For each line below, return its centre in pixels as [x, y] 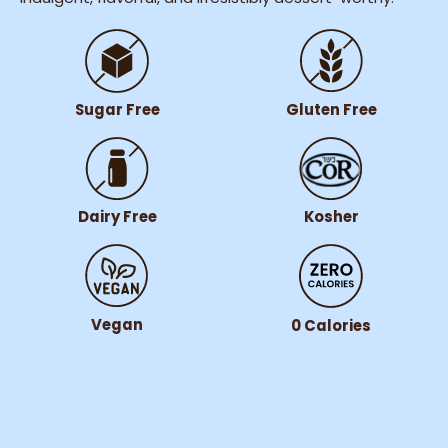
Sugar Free [117, 109]
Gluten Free [331, 109]
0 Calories [331, 325]
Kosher [331, 217]
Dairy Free [117, 217]
